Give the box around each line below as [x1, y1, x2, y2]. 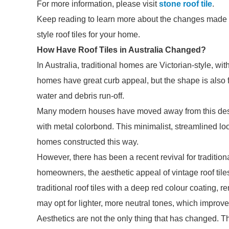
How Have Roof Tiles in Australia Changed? [37, 45, 206, 54]
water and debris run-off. [37, 91, 124, 100]
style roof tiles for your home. [37, 30, 140, 39]
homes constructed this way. [37, 138, 139, 146]
